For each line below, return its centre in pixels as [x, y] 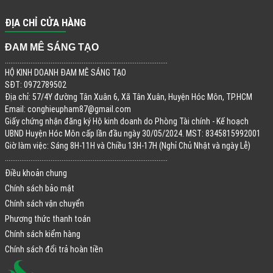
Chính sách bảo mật [39, 188]
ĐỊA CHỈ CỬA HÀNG [45, 22]
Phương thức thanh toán [48, 218]
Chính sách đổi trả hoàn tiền [54, 249]
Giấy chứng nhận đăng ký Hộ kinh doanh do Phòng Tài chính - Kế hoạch [126, 121]
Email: [16, 109]
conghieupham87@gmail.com [79, 109]
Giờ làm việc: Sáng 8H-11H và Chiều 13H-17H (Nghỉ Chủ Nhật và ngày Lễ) [127, 145]
